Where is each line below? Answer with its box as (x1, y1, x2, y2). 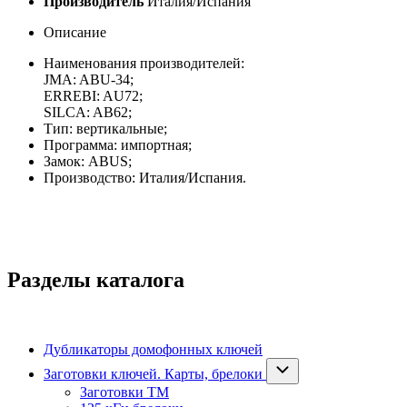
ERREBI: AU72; (44, 88, 143, 104)
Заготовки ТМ (80, 384, 169, 401)
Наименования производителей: (44, 55, 244, 72)
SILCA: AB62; (44, 104, 132, 121)
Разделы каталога (7, 268, 184, 293)
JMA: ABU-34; (44, 72, 134, 88)
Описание (44, 25, 106, 41)
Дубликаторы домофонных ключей (44, 342, 263, 358)
